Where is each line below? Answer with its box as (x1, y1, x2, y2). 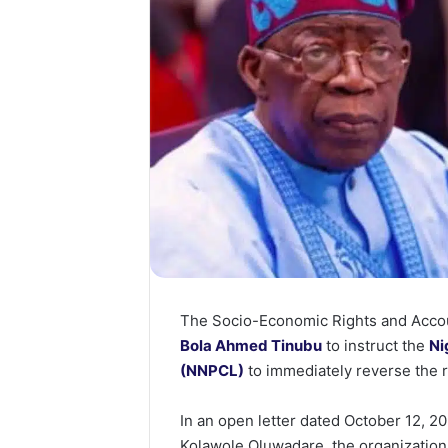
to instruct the (322, 336, 430, 356)
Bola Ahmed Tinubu (180, 336, 323, 356)
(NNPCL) (180, 361, 245, 381)
